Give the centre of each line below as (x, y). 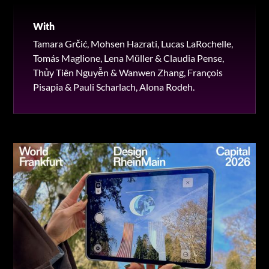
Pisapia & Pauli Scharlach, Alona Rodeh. (114, 87)
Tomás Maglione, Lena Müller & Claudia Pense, (129, 58)
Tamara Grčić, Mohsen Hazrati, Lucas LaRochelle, (133, 44)
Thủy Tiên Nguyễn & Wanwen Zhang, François (128, 72)
